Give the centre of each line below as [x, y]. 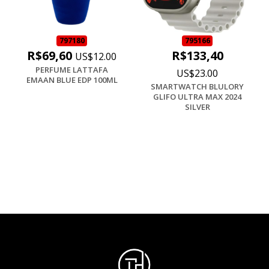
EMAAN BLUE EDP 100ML [72, 80]
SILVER [197, 107]
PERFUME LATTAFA [72, 69]
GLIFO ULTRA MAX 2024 [197, 96]
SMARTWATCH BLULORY [197, 86]
